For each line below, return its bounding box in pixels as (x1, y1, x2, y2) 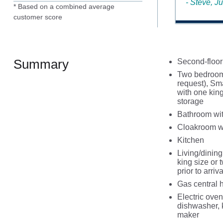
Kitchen (177, 135, 204, 144)
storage (177, 97, 204, 106)
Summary (13, 57, 69, 71)
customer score (13, 12, 62, 21)
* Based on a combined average (13, 2, 114, 10)
